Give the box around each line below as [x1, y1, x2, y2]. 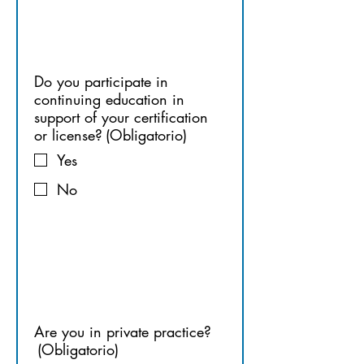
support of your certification [34, 107, 208, 127]
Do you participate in [34, 71, 168, 91]
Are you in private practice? [34, 322, 211, 341]
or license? [34, 125, 102, 145]
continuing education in [34, 89, 184, 109]
